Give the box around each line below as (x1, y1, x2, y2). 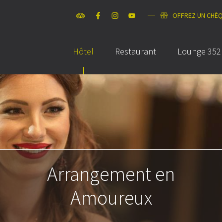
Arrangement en (47, 162, 175, 186)
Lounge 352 (177, 46, 221, 57)
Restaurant (115, 46, 156, 57)
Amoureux (70, 185, 152, 210)
